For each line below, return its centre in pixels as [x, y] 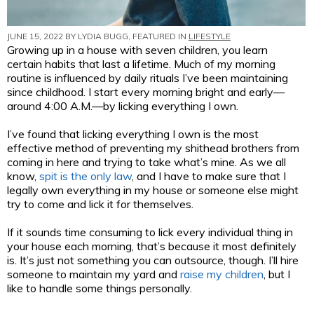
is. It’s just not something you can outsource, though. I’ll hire [153, 260]
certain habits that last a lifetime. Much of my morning [141, 63]
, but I [277, 274]
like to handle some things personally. [100, 288]
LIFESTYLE [210, 36]
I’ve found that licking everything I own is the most [133, 134]
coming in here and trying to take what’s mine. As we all [146, 162]
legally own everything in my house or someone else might [153, 190]
